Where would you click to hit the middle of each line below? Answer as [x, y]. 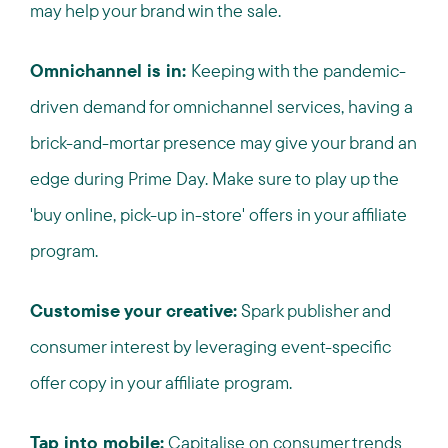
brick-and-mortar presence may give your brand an [223, 142]
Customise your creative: [133, 310]
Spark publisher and [314, 310]
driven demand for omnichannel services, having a [221, 106]
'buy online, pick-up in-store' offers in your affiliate [218, 214]
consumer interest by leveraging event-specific [210, 346]
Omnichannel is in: [110, 70]
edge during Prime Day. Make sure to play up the [214, 178]
